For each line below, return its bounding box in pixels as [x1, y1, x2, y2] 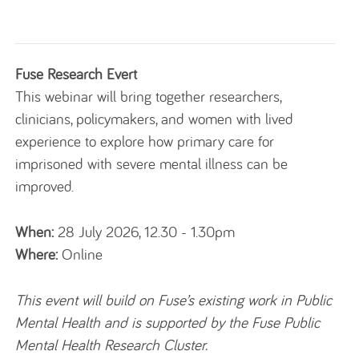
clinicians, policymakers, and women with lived [15, 109, 294, 129]
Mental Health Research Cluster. [15, 334, 208, 354]
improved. [15, 176, 75, 196]
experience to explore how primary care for [15, 131, 275, 151]
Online [58, 244, 103, 264]
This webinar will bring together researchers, [15, 87, 282, 107]
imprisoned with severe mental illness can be [15, 154, 288, 174]
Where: [15, 244, 58, 264]
